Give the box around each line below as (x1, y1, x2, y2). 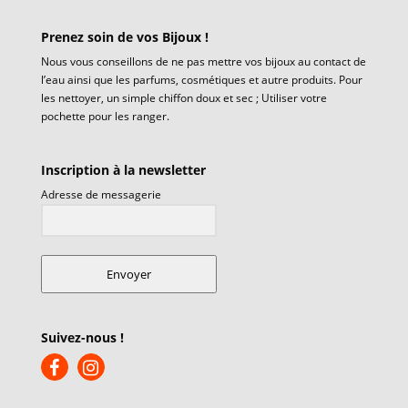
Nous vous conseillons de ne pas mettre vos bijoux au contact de (40, 54, 366, 70)
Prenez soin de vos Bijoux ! (40, 28, 209, 46)
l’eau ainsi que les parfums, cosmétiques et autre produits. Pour (40, 72, 362, 88)
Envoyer (106, 266, 151, 283)
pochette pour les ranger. (40, 108, 169, 125)
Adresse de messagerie (40, 186, 161, 202)
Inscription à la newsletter (40, 160, 206, 178)
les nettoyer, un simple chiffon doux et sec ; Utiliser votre (40, 90, 327, 107)
